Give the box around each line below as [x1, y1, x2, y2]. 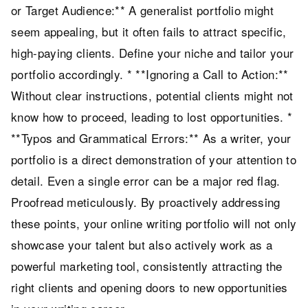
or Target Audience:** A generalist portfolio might [11, 1, 274, 19]
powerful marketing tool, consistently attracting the [11, 257, 283, 275]
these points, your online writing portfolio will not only [11, 214, 297, 232]
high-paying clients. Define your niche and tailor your [11, 44, 294, 62]
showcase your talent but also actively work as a [11, 236, 273, 254]
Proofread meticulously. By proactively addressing [11, 193, 280, 211]
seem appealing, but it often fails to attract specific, [11, 23, 287, 41]
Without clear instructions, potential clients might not [11, 87, 294, 104]
